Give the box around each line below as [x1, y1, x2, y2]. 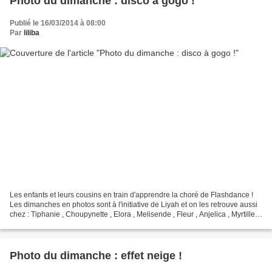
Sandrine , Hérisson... [10, 220, 81, 229]
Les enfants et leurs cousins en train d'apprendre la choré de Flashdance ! [10, 191, 253, 200]
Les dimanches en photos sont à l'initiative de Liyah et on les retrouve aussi [10, 200, 257, 209]
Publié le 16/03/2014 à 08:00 [10, 18, 106, 27]
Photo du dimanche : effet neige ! [10, 250, 182, 262]
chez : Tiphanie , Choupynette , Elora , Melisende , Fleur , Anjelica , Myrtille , [10, 210, 259, 219]
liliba [24, 28, 39, 37]
